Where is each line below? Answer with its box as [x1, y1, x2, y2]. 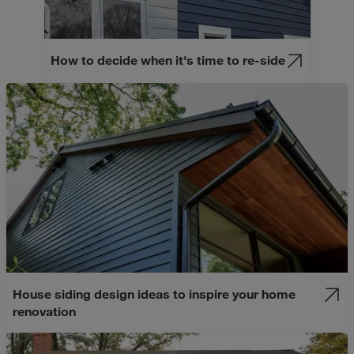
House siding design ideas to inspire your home [13, 286, 296, 301]
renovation [13, 303, 76, 318]
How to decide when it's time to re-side [50, 52, 285, 67]
